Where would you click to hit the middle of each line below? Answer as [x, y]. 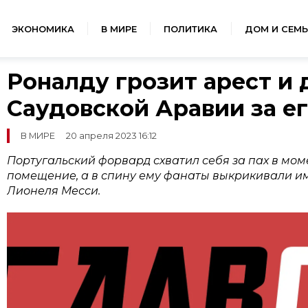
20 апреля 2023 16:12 [111, 136]
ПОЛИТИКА [191, 29]
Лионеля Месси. [53, 191]
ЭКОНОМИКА [43, 29]
